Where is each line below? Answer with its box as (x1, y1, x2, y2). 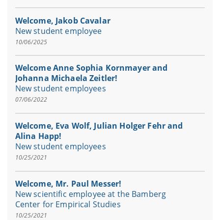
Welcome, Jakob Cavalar (15, 15, 110, 26)
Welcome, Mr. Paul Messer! (15, 178, 122, 189)
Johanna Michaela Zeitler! (15, 73, 118, 84)
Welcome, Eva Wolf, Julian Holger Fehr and (15, 120, 183, 132)
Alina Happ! (15, 131, 62, 142)
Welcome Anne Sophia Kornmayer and (15, 62, 168, 74)
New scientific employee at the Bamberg (15, 188, 166, 199)
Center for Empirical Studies (15, 198, 121, 210)
